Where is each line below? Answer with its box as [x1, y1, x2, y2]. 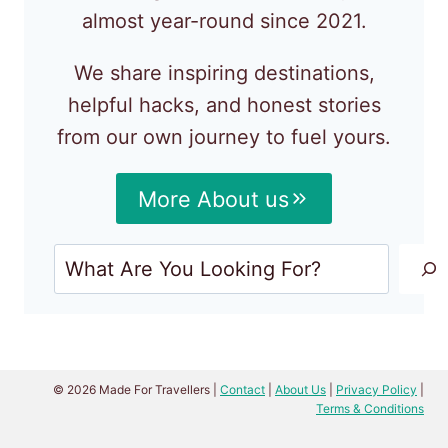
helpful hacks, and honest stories [67, 92, 381, 117]
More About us [137, 185, 289, 212]
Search [223, 247, 289, 272]
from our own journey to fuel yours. [57, 124, 391, 149]
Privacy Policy [336, 382, 417, 398]
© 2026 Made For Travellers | [53, 382, 220, 398]
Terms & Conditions [316, 401, 424, 417]
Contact [220, 382, 265, 398]
